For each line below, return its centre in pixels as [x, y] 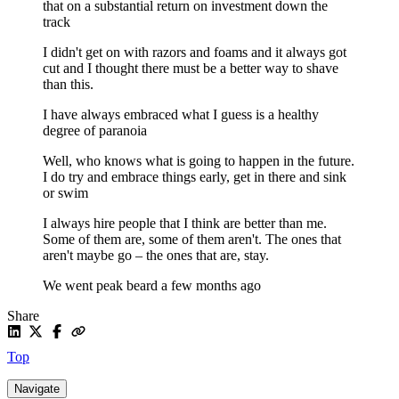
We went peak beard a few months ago [152, 285]
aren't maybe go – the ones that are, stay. [156, 255]
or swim [65, 192]
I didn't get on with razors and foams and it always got [195, 52]
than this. [68, 84]
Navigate [37, 388]
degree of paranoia [95, 130]
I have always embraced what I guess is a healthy [181, 114]
